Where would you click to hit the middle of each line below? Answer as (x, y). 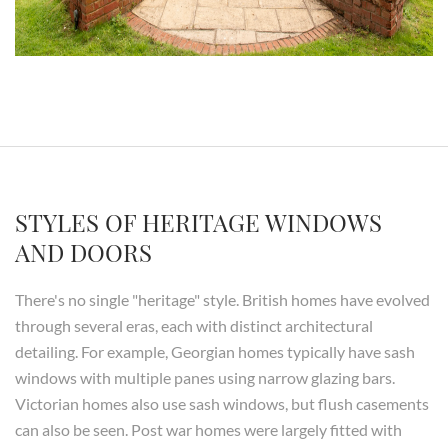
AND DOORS (83, 252)
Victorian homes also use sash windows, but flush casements (222, 404)
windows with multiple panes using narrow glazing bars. (205, 378)
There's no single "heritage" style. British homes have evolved (222, 300)
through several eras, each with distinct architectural (194, 326)
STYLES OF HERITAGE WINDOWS (198, 222)
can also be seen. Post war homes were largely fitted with (208, 430)
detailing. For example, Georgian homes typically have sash (215, 352)
